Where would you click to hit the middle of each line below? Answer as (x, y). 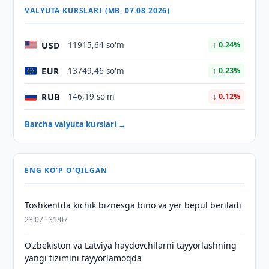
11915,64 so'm (96, 45)
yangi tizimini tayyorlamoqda (83, 258)
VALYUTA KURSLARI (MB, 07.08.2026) (98, 11)
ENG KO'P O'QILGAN (66, 170)
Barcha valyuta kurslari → (76, 124)
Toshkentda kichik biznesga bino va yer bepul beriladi (133, 205)
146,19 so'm (92, 97)
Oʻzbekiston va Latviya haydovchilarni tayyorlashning (131, 245)
